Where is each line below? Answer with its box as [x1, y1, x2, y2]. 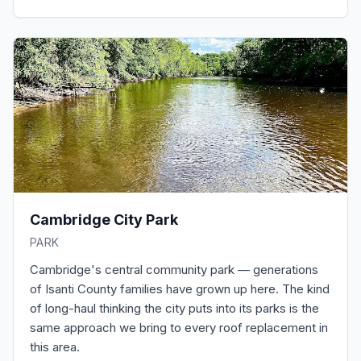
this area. [30, 339, 80, 355]
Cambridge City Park [30, 211, 178, 228]
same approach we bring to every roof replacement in [30, 320, 328, 335]
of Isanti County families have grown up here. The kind [30, 281, 330, 297]
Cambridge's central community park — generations [30, 262, 318, 277]
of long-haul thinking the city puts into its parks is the [30, 301, 319, 316]
